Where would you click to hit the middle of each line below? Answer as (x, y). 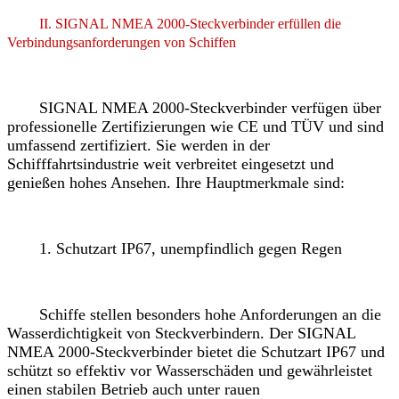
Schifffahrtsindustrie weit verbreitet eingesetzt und (171, 163)
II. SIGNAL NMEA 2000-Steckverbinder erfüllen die (190, 23)
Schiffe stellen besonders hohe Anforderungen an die (194, 314)
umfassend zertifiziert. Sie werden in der (138, 145)
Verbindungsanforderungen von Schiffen (122, 42)
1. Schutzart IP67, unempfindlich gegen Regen (175, 248)
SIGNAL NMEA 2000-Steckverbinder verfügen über (194, 107)
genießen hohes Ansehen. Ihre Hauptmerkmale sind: (176, 182)
